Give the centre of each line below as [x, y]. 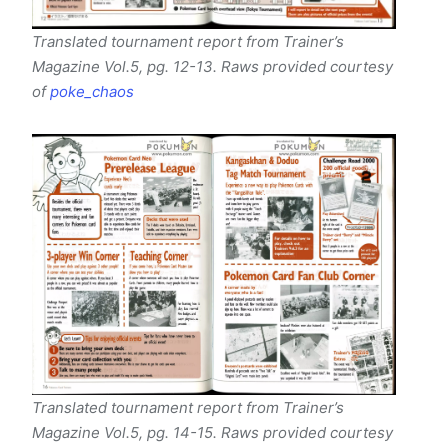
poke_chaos [92, 91]
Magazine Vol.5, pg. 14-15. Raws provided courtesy [212, 432]
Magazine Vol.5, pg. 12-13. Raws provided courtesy [212, 66]
